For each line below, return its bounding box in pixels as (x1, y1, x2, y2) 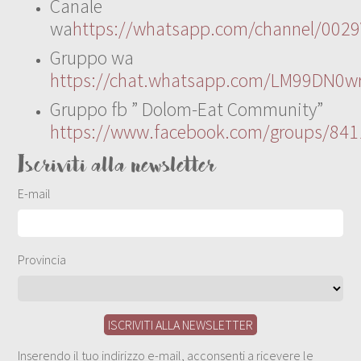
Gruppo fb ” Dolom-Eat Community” (50, 97, 324, 122)
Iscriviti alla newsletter (18, 146, 215, 188)
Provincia (18, 251, 67, 268)
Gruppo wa (50, 45, 135, 71)
